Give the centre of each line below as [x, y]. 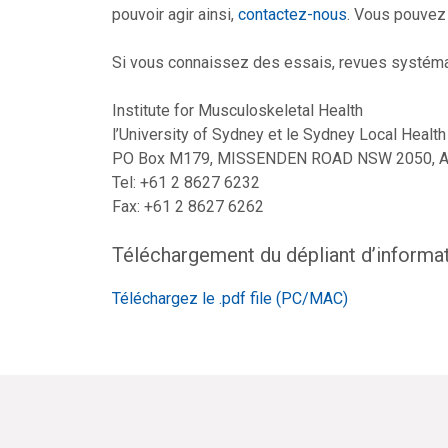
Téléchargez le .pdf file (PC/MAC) [230, 298]
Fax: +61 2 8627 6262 [188, 206]
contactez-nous [292, 14]
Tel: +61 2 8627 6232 [186, 182]
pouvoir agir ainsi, [175, 14]
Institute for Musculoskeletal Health [237, 110]
